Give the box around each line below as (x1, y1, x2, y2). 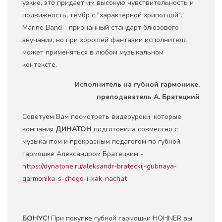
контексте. (22, 59, 57, 69)
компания (22, 124, 55, 134)
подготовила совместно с (92, 124, 178, 134)
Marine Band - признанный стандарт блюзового (22, 22, 179, 32)
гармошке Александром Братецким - (22, 149, 143, 159)
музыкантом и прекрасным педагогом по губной (22, 136, 180, 146)
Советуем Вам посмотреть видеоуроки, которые (22, 111, 181, 121)
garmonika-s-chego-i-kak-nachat (22, 173, 127, 183)
